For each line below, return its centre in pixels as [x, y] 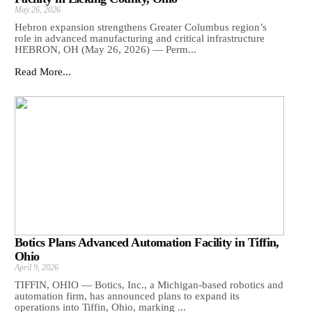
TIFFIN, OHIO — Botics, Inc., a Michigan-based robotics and [149, 285]
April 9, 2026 [37, 268]
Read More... [43, 72]
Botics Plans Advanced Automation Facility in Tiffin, [147, 243]
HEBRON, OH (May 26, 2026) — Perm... [106, 50]
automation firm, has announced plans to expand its [127, 296]
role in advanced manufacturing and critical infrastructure [140, 39]
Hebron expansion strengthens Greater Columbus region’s [141, 28]
